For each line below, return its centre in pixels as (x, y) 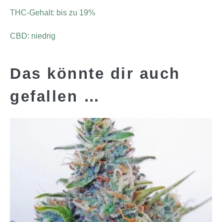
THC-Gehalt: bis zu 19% (53, 12)
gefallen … (55, 96)
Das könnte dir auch (95, 73)
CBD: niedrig (33, 36)
